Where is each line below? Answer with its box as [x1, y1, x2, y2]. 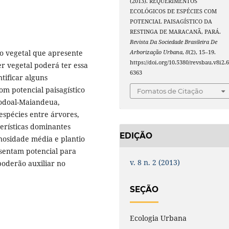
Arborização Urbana [130, 49, 183, 56]
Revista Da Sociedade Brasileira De [130, 38, 218, 46]
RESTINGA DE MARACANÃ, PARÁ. [130, 28, 221, 36]
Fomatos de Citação [137, 86, 203, 95]
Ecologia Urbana [130, 213, 187, 223]
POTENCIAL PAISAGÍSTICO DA [130, 18, 213, 26]
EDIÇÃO [120, 130, 152, 141]
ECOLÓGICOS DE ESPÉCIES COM [130, 8, 217, 15]
